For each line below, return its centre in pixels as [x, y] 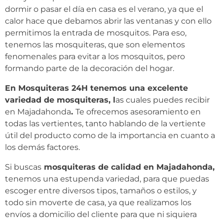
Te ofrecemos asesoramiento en [138, 112]
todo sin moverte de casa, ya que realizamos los [98, 203]
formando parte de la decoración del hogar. [90, 68]
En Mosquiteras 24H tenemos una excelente [96, 88]
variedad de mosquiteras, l [60, 100]
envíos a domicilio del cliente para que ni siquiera [101, 214]
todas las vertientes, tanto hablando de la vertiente [105, 124]
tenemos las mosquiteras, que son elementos [95, 45]
